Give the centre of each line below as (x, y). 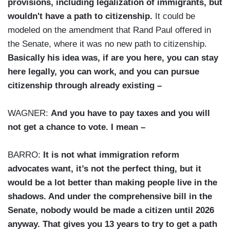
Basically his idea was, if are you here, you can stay (113, 58)
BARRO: (25, 155)
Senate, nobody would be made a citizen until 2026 (111, 210)
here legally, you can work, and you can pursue (103, 72)
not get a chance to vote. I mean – (76, 127)
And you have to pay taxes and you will (130, 113)
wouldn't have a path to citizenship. (80, 16)
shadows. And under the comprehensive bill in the (110, 197)
